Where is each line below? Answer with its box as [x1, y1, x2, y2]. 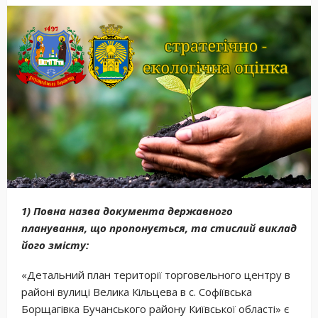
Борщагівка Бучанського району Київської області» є [21, 301, 289, 316]
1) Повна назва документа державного [21, 203, 233, 218]
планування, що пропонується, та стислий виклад [21, 220, 297, 235]
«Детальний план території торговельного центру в [21, 267, 290, 282]
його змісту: [21, 237, 89, 252]
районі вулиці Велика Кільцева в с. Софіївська [21, 284, 252, 299]
